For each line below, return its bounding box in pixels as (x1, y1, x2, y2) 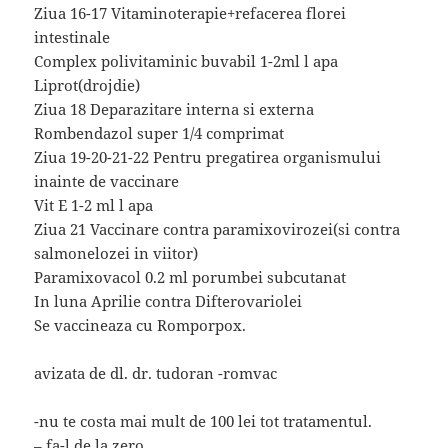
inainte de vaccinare (34, 170, 180, 191)
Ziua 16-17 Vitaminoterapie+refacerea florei (34, 2, 347, 23)
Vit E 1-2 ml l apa (34, 194, 154, 215)
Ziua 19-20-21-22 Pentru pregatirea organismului (34, 146, 382, 167)
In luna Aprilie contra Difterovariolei (34, 290, 303, 311)
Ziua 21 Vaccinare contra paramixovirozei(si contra (34, 218, 401, 239)
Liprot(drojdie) (34, 74, 141, 95)
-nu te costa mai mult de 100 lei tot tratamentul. (34, 410, 373, 431)
